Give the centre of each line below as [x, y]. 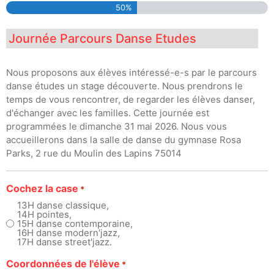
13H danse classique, [64, 205]
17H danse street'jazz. [66, 242]
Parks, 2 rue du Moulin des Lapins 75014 [94, 153]
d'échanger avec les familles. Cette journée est [108, 113]
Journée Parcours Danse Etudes [102, 38]
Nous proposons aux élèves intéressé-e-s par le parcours [131, 72]
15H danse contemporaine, [76, 223]
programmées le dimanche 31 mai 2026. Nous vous [117, 126]
